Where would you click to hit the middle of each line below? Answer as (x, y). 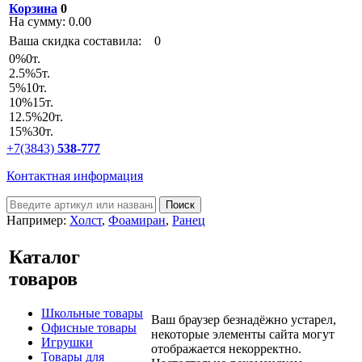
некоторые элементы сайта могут (243, 334)
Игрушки (67, 342)
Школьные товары (92, 313)
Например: (38, 220)
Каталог (44, 257)
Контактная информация (75, 176)
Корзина (33, 8)
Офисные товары (89, 327)
